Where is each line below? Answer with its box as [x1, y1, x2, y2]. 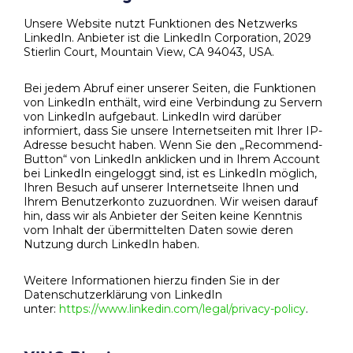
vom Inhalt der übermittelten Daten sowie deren [24, 222, 293, 237]
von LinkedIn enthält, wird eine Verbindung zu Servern [24, 95, 322, 110]
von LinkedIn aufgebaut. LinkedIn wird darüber [24, 109, 281, 124]
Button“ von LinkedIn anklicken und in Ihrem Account [24, 151, 320, 166]
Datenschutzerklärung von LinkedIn [24, 287, 222, 302]
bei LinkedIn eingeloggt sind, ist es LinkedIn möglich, [24, 165, 317, 180]
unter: [24, 301, 59, 316]
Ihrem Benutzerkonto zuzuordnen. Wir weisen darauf [24, 194, 318, 209]
